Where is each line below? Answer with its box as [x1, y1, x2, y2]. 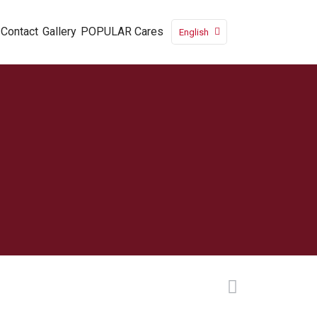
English [179, 26, 209, 38]
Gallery [42, 25, 76, 38]
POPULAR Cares [81, 25, 163, 38]
